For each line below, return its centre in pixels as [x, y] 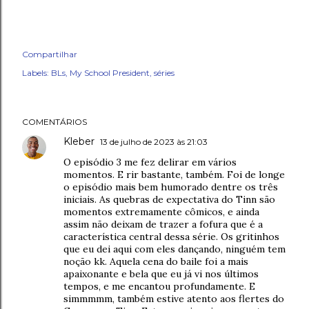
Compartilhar [50, 54]
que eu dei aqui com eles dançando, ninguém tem [175, 249]
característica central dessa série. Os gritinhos [171, 236]
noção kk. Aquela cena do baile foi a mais [156, 261]
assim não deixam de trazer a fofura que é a [163, 224]
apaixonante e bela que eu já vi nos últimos [161, 273]
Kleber [79, 141]
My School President [110, 72]
